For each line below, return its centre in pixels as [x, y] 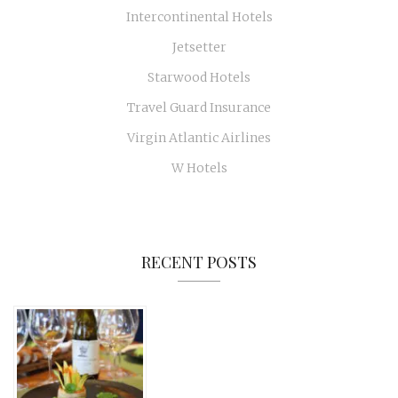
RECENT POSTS [199, 262]
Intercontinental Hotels [199, 17]
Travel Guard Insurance [199, 107]
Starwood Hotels [199, 77]
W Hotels [199, 168]
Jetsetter [199, 47]
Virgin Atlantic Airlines [199, 138]
